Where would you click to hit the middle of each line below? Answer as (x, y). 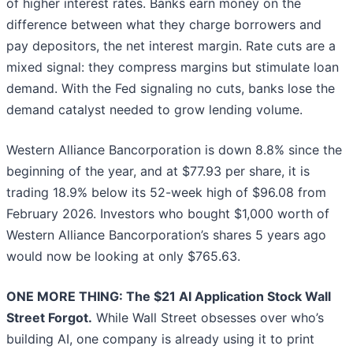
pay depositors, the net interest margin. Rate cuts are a (171, 46)
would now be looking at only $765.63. (123, 256)
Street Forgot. (49, 318)
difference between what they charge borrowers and (164, 25)
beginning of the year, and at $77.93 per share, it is (158, 171)
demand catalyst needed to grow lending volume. (154, 110)
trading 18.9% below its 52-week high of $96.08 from (166, 193)
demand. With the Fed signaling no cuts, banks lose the (171, 89)
